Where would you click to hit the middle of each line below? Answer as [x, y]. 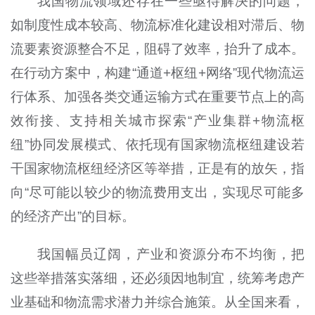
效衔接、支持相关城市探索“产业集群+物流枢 [157, 120]
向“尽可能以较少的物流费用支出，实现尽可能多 [157, 192]
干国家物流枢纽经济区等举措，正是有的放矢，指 [157, 168]
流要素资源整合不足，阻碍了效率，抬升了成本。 [157, 49]
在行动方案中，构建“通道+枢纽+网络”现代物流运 [157, 72]
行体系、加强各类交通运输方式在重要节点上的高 [157, 96]
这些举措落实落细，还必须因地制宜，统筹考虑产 [157, 278]
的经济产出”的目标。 [72, 216]
